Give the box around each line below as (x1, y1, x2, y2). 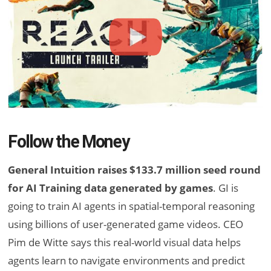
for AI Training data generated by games (8, 180, 214, 195)
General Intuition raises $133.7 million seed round (8, 162, 261, 177)
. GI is (213, 180, 239, 195)
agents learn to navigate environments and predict (8, 253, 246, 267)
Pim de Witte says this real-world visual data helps (8, 235, 241, 249)
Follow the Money (8, 131, 129, 152)
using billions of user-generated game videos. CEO (8, 217, 244, 231)
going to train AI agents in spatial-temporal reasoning (8, 198, 255, 213)
